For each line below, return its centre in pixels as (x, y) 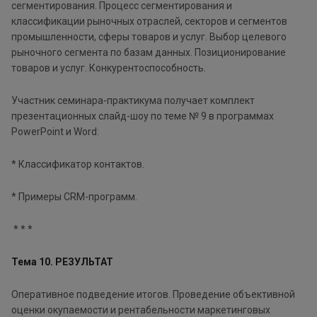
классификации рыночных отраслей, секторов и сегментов (149, 21)
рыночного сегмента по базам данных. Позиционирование (149, 52)
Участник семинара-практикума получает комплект (133, 100)
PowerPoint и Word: (55, 131)
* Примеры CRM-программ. (75, 196)
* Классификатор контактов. (79, 164)
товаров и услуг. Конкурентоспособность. (109, 68)
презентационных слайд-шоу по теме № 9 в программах (143, 116)
